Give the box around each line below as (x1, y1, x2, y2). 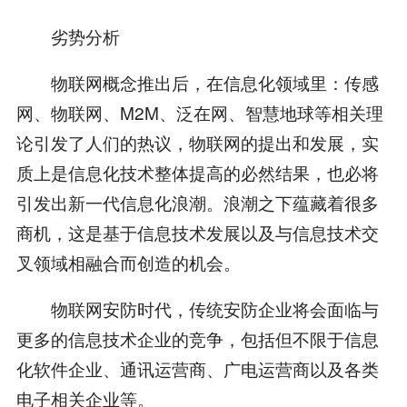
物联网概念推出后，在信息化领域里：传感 (15, 70, 379, 95)
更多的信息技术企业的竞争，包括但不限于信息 (15, 326, 379, 352)
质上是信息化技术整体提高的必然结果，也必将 (15, 160, 379, 185)
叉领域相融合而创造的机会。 (15, 250, 241, 275)
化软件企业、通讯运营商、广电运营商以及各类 (15, 356, 379, 382)
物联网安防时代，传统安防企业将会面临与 (15, 296, 379, 322)
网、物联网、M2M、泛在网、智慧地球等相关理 (15, 100, 383, 125)
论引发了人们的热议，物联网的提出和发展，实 (15, 130, 379, 155)
